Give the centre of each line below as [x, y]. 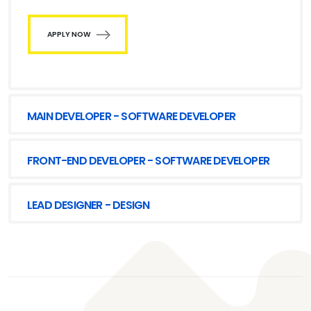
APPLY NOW [69, 34]
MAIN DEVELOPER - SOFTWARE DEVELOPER [131, 116]
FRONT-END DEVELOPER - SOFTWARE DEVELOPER [148, 161]
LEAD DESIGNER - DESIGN [89, 205]
